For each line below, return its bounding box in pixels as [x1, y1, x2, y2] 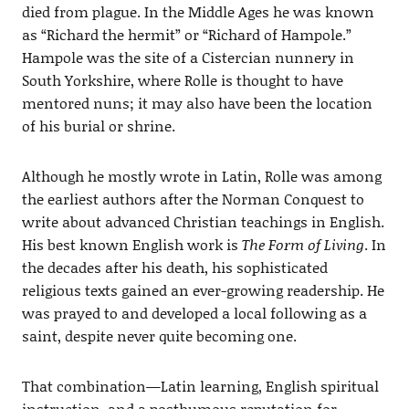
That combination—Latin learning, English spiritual [21, 374, 379, 396]
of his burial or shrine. [21, 114, 175, 136]
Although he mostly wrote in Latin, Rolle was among [21, 164, 382, 186]
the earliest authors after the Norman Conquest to [21, 187, 364, 209]
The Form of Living [241, 233, 364, 255]
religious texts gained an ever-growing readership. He [21, 278, 384, 300]
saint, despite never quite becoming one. [21, 324, 297, 346]
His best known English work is [21, 233, 242, 255]
